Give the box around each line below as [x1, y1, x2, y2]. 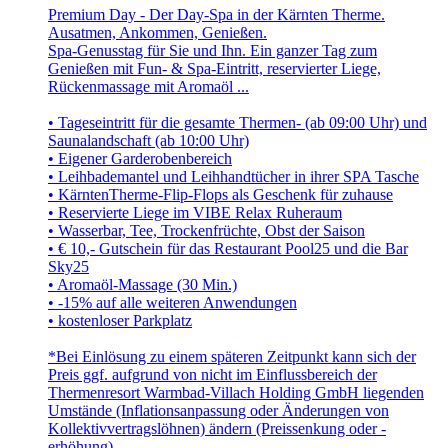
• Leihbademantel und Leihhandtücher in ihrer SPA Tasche [48, 168, 419, 186]
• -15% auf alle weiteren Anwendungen [48, 294, 297, 312]
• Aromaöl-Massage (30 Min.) [48, 276, 237, 294]
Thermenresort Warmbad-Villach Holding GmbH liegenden [48, 384, 424, 402]
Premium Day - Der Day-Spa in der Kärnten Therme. [48, 6, 385, 24]
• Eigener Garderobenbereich [48, 150, 232, 168]
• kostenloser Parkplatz [48, 312, 192, 330]
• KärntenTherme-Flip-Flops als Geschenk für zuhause [48, 186, 393, 204]
